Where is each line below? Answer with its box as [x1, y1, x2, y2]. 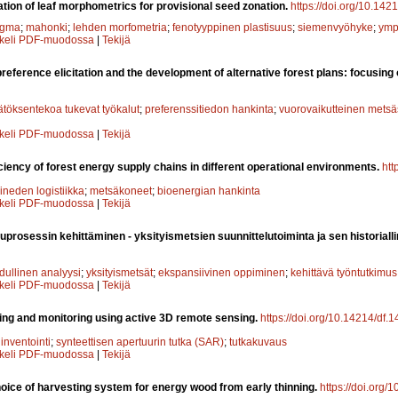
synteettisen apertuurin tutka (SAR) [56, 335, 224, 348]
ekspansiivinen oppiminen [158, 266, 285, 279]
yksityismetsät [86, 266, 153, 279]
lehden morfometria [73, 20, 167, 34]
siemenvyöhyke [298, 20, 373, 34]
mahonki [26, 20, 68, 34]
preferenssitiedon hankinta [145, 102, 274, 115]
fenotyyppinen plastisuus [172, 20, 292, 34]
